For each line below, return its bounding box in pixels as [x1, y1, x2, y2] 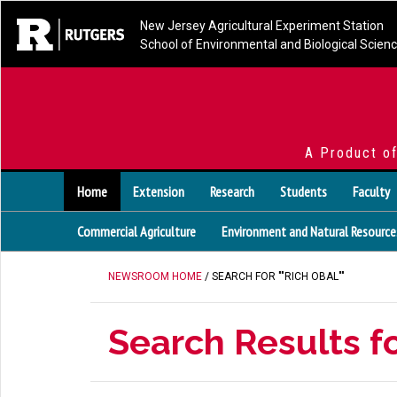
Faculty [353, 183, 390, 200]
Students [280, 183, 327, 200]
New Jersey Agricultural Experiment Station [140, 19, 384, 33]
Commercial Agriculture [77, 222, 196, 240]
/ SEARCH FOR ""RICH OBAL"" [202, 270, 345, 283]
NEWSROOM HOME [108, 270, 202, 283]
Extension [133, 183, 184, 200]
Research [210, 183, 254, 200]
